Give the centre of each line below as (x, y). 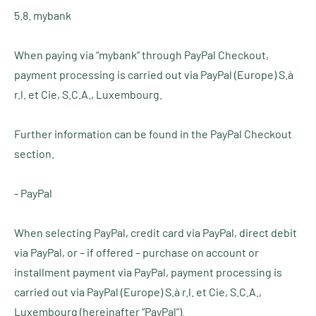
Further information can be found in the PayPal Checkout (153, 134)
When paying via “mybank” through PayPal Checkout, (141, 55)
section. (34, 153)
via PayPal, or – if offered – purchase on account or (136, 252)
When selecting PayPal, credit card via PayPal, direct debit (156, 232)
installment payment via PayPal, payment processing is (148, 272)
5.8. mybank (43, 15)
